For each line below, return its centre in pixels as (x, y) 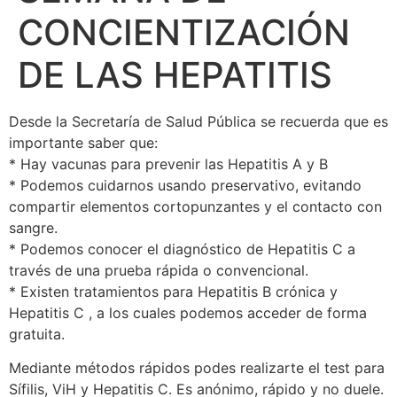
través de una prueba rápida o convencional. (159, 271)
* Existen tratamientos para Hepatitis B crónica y (173, 292)
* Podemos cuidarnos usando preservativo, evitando (185, 186)
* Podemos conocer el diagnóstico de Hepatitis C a (182, 249)
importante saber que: (83, 143)
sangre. (33, 228)
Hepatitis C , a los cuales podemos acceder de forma (188, 313)
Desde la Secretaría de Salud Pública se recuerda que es (198, 122)
